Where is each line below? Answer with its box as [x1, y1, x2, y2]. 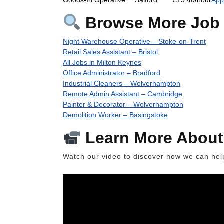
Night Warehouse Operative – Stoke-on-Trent [63, 37, 206, 45]
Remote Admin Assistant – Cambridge [63, 89, 182, 98]
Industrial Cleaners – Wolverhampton [63, 79, 180, 87]
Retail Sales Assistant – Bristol [63, 47, 158, 56]
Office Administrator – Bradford [63, 68, 160, 77]
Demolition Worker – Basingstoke [63, 110, 168, 119]
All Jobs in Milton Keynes [63, 58, 141, 66]
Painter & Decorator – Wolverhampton [63, 100, 183, 108]
